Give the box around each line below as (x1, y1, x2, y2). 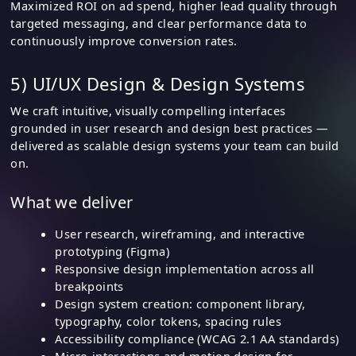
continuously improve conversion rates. (10, 33, 238, 49)
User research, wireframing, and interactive (55, 226, 305, 242)
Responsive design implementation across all (55, 261, 315, 277)
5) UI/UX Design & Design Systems (10, 71, 306, 95)
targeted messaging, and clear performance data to (10, 15, 307, 32)
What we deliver (10, 192, 133, 214)
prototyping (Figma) (55, 243, 169, 260)
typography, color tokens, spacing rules (55, 313, 281, 330)
